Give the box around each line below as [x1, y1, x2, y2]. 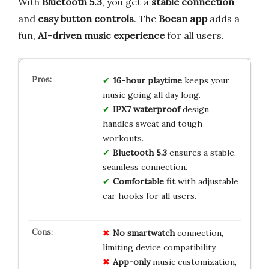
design [180, 104, 209, 115]
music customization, [150, 256, 237, 268]
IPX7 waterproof [112, 104, 180, 115]
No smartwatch [112, 228, 175, 239]
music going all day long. [102, 89, 201, 101]
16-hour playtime [112, 75, 182, 86]
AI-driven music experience [38, 29, 165, 42]
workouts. [102, 133, 144, 144]
